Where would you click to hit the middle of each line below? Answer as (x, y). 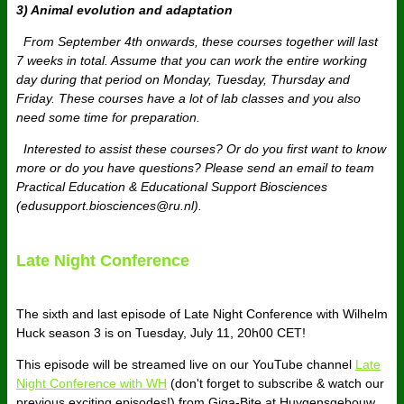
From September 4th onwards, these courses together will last (197, 42)
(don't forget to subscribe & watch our (275, 384)
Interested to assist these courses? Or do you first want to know (201, 149)
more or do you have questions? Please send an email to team (195, 168)
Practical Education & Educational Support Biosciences (172, 187)
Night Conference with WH (92, 384)
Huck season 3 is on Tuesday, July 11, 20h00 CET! (161, 333)
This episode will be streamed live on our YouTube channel (186, 365)
